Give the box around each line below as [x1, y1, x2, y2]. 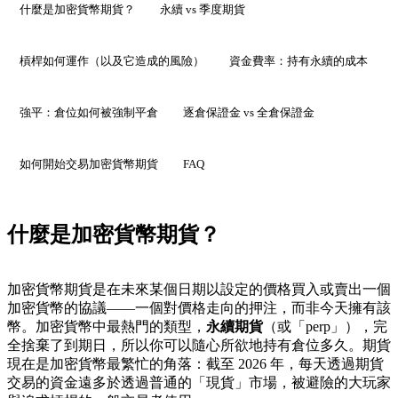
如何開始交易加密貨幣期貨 [20, 157, 158, 171]
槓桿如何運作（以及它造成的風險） [20, 54, 204, 68]
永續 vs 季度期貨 [160, 3, 245, 17]
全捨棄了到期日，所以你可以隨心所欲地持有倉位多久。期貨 [7, 337, 391, 353]
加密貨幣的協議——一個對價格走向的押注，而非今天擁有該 [7, 299, 391, 315]
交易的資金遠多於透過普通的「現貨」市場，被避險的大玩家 [7, 374, 391, 390]
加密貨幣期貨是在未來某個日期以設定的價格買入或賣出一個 [7, 281, 391, 297]
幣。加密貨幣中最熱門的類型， [7, 318, 206, 334]
